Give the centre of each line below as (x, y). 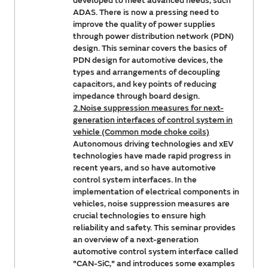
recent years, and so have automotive (144, 167)
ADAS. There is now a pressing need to (146, 12)
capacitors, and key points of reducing (145, 84)
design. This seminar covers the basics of (150, 48)
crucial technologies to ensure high (139, 215)
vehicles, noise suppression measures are (151, 203)
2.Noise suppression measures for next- (148, 108)
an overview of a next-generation (136, 239)
